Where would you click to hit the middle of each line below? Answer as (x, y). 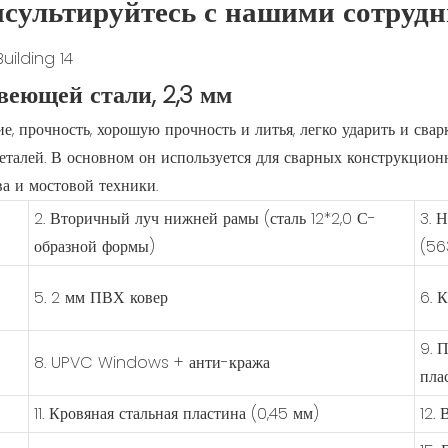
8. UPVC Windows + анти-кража (151, 362)
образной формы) (94, 246)
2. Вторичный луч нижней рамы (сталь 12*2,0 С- (204, 218)
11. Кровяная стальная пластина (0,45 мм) (176, 413)
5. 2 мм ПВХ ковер (100, 297)
